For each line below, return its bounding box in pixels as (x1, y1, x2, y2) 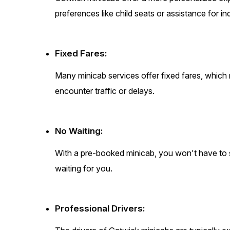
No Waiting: (55, 126, 103, 137)
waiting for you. (55, 163, 113, 174)
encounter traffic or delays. (55, 86, 155, 97)
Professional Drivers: (55, 203, 145, 214)
